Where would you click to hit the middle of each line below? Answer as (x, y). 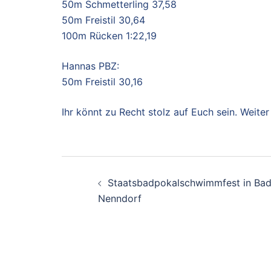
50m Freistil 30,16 (102, 82)
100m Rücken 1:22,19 (109, 36)
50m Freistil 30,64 (103, 20)
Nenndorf (120, 199)
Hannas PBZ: (90, 66)
